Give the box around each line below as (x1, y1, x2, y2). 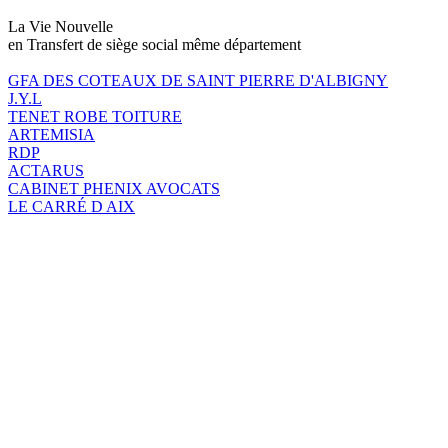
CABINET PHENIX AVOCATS (8, 179, 220, 197)
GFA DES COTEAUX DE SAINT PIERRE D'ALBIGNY (8, 71, 388, 89)
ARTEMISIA (8, 125, 95, 143)
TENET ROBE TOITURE (8, 107, 182, 125)
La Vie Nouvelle (8, 17, 113, 35)
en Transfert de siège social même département (8, 35, 301, 53)
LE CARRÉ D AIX (8, 197, 135, 215)
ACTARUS (8, 161, 84, 179)
